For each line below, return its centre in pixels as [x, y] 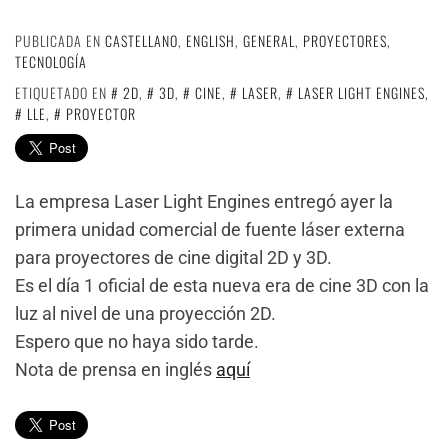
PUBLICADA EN [60, 41]
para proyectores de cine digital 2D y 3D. [173, 258]
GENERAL [269, 41]
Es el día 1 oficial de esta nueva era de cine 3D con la [222, 286]
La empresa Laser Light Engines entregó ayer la [204, 202]
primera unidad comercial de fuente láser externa [210, 230]
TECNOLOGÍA [51, 62]
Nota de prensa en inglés [115, 370]
